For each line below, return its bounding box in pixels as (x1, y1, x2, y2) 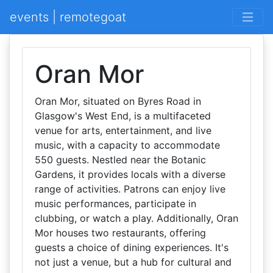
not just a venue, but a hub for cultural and (35, 256, 232, 268)
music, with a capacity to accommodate (35, 139, 220, 151)
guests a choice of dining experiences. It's (35, 241, 229, 253)
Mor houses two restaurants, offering (35, 227, 206, 239)
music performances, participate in (35, 197, 196, 210)
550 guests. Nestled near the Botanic (35, 154, 206, 166)
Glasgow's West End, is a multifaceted (35, 110, 211, 122)
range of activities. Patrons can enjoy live (35, 183, 225, 195)
